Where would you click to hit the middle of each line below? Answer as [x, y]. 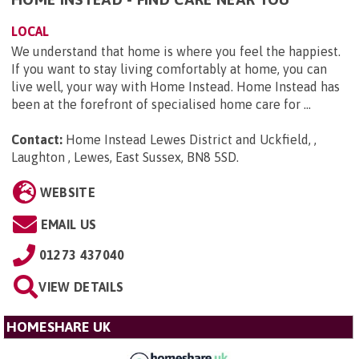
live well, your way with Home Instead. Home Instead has [175, 86]
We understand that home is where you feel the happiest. [176, 51]
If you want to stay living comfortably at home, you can [169, 69]
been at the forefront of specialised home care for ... [161, 104]
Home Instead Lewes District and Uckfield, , [191, 139]
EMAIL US [69, 224]
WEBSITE [67, 192]
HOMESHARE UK [58, 327]
